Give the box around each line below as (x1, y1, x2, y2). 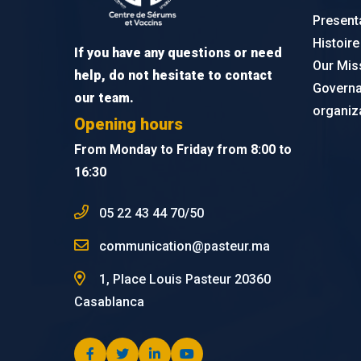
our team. (73, 89, 134, 106)
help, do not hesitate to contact (73, 67, 272, 83)
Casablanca (73, 293, 144, 309)
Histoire (312, 35, 359, 51)
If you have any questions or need (73, 44, 282, 60)
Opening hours (73, 114, 183, 134)
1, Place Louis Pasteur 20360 (95, 271, 271, 287)
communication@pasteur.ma (95, 238, 270, 254)
